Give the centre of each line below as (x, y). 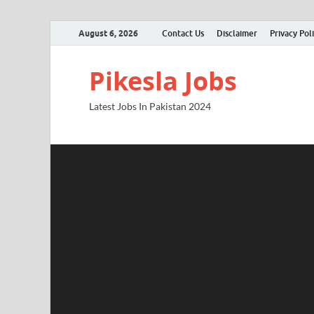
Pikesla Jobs (163, 81)
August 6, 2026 (108, 33)
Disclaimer (237, 33)
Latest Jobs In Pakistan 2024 (150, 106)
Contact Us (183, 33)
